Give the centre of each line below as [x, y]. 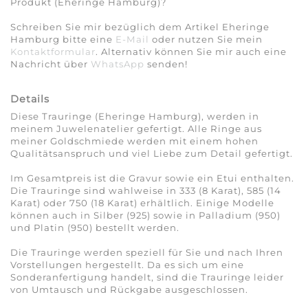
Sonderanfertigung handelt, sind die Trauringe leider [147, 277]
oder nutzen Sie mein [206, 40]
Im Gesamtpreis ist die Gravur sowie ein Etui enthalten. [152, 178]
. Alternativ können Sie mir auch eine [191, 52]
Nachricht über [51, 64]
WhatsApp [118, 64]
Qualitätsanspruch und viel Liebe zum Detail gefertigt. [152, 154]
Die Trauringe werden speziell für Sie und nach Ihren [147, 253]
